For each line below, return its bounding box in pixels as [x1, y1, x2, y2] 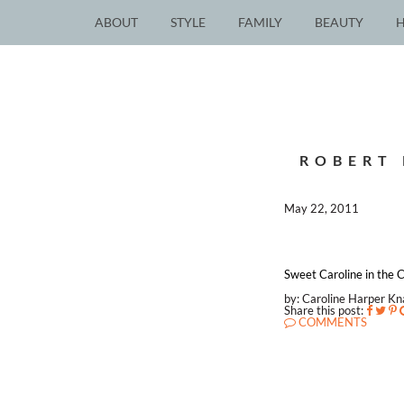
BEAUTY [315, 14, 363, 31]
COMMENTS [296, 315, 368, 329]
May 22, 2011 [284, 201, 360, 216]
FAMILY [238, 14, 282, 31]
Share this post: [284, 303, 364, 317]
